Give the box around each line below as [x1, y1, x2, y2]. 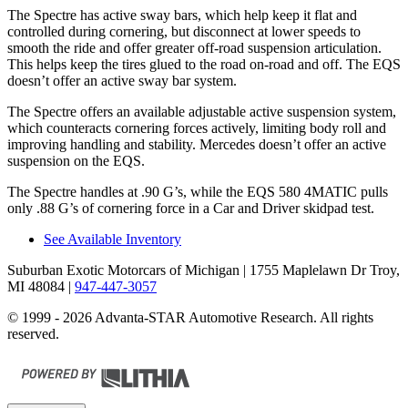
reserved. [7, 325, 59, 342]
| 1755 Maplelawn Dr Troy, [240, 261, 400, 278]
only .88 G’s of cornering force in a [7, 199, 213, 216]
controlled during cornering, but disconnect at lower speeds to [7, 23, 361, 39]
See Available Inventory [44, 230, 181, 247]
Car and [213, 199, 259, 216]
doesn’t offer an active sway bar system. [7, 72, 237, 88]
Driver [259, 199, 300, 216]
